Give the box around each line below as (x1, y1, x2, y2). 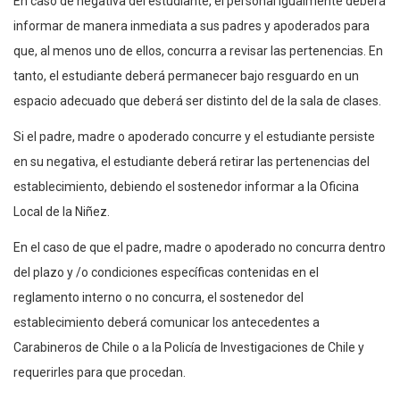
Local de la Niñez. (13, 204, 110, 219)
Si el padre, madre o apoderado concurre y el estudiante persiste (13, 129, 375, 144)
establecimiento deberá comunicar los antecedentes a (13, 314, 320, 329)
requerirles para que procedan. (13, 364, 186, 379)
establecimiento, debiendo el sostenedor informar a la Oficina (13, 179, 359, 194)
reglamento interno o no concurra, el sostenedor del (13, 289, 304, 304)
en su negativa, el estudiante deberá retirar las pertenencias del (13, 154, 370, 169)
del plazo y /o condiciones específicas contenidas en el (13, 264, 319, 279)
